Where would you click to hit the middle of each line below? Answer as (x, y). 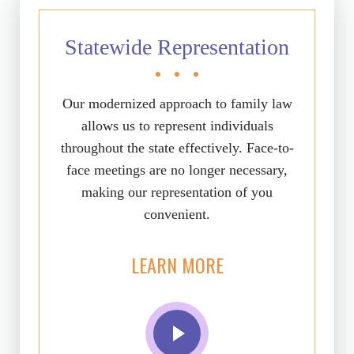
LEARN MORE (177, 265)
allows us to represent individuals (177, 126)
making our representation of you (177, 192)
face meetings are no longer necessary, (177, 170)
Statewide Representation (177, 47)
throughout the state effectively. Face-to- (177, 148)
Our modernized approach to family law (177, 104)
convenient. (177, 214)
